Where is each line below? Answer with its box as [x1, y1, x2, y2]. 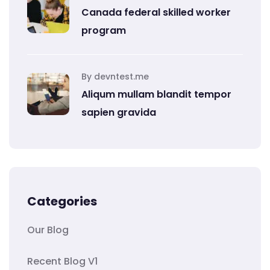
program [81, 23, 126, 37]
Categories [27, 192, 97, 210]
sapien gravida [81, 105, 156, 119]
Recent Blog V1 [27, 254, 98, 268]
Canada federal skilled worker [81, 5, 231, 19]
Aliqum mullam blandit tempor [81, 87, 231, 101]
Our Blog [27, 222, 69, 237]
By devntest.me [81, 70, 149, 83]
